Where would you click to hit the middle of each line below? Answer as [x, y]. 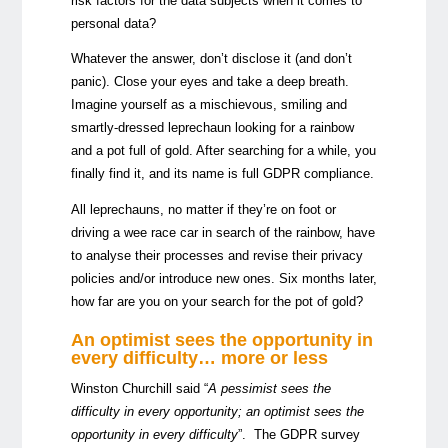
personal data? [113, 23]
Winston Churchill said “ [139, 388]
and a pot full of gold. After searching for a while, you [223, 151]
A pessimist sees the [269, 388]
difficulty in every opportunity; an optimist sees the [217, 411]
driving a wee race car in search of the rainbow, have [222, 233]
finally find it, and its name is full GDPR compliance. [222, 174]
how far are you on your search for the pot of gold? [216, 302]
